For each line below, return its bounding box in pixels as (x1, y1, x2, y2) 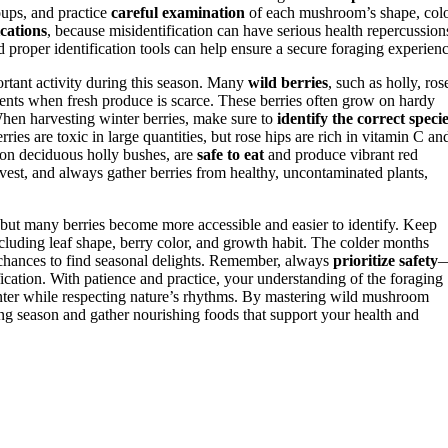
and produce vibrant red (264, 145, 418, 163)
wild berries (248, 73, 328, 91)
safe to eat (197, 145, 264, 163)
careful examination (111, 3, 245, 21)
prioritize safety (333, 251, 438, 269)
